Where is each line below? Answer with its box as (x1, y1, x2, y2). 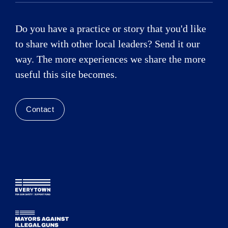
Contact (26, 105, 54, 113)
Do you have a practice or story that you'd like (15, 23, 206, 34)
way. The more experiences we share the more (15, 53, 206, 65)
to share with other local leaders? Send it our (15, 38, 200, 49)
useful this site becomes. (15, 69, 117, 80)
